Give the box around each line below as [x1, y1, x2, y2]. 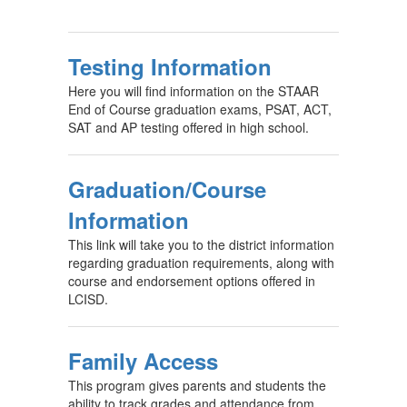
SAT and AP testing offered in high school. [68, 118, 309, 136]
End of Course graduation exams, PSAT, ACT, [68, 100, 332, 118]
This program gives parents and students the [68, 376, 326, 394]
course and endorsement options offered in [68, 272, 315, 290]
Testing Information [68, 51, 272, 82]
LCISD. [68, 290, 108, 308]
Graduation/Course [68, 174, 266, 204]
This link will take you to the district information [68, 235, 334, 253]
